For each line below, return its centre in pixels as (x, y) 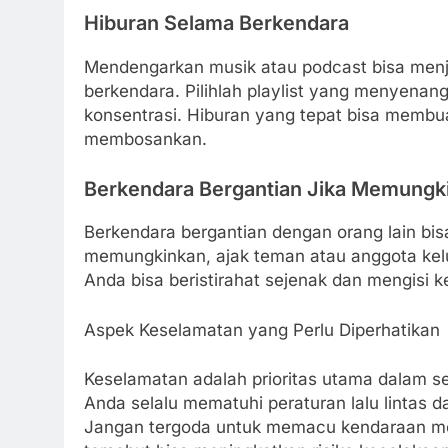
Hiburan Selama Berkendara (216, 23)
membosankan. (145, 139)
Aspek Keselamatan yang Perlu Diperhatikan (262, 329)
